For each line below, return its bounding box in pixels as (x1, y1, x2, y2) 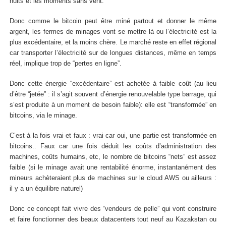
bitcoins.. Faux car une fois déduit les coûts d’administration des (9, 142, 217, 150)
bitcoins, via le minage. (9, 112, 77, 120)
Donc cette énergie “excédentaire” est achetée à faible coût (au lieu (9, 80, 217, 88)
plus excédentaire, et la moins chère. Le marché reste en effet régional (9, 39, 217, 46)
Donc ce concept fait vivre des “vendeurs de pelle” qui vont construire (9, 205, 217, 212)
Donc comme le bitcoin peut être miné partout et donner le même (9, 18, 217, 25)
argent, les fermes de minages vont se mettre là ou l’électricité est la (9, 28, 217, 36)
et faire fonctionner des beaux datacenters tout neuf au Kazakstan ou (9, 215, 217, 223)
